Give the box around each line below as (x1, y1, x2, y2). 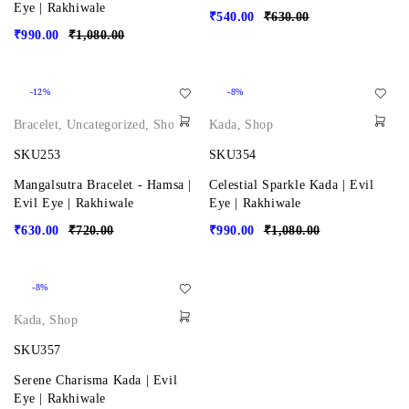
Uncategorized (67, 118, 146, 132)
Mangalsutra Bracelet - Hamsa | (14, 178, 193, 193)
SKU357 (14, 343, 61, 358)
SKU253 (14, 148, 61, 163)
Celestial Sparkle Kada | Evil (209, 178, 374, 193)
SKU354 (209, 148, 257, 163)
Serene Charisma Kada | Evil (14, 373, 178, 388)
